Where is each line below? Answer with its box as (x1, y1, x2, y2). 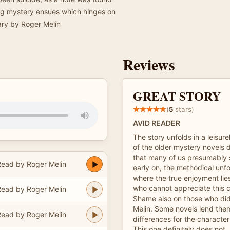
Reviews (123, 53, 175, 75)
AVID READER (133, 119, 180, 127)
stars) (173, 105, 194, 113)
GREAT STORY (133, 87, 221, 105)
